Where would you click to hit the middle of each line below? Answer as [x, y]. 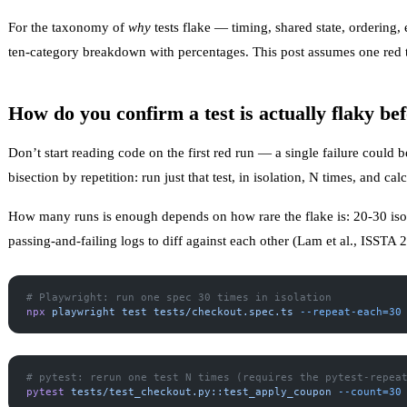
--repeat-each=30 [347, 311]
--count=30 [367, 391]
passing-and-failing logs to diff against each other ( [153, 240]
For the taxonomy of [68, 27]
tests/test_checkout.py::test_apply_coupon [198, 391]
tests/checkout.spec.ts [220, 311]
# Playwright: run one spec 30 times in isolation [179, 297]
